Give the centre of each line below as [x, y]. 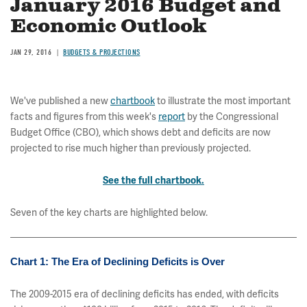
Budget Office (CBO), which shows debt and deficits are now [140, 132]
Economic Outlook [108, 27]
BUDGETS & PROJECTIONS [102, 52]
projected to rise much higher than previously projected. [131, 148]
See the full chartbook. [153, 181]
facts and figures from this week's [84, 116]
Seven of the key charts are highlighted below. [109, 212]
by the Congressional [232, 116]
